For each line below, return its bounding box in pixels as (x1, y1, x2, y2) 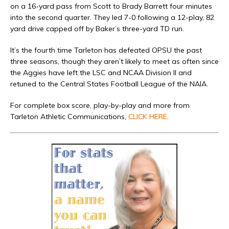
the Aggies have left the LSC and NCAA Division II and (10, 68, 192, 78)
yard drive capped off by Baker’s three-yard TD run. (10, 24, 184, 34)
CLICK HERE (128, 112, 167, 122)
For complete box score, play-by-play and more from (10, 101, 190, 110)
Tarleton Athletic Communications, (10, 112, 128, 122)
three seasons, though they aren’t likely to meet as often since (10, 57, 219, 66)
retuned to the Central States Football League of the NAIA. (10, 79, 208, 89)
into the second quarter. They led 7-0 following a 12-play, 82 (10, 13, 214, 22)
